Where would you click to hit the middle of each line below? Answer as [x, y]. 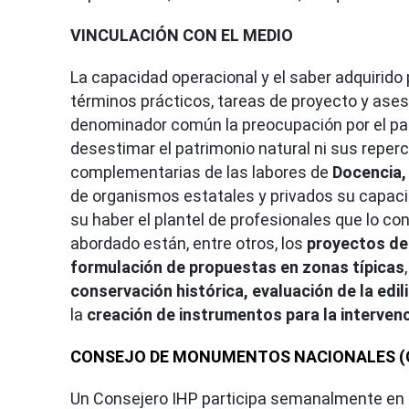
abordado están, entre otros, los [189, 243]
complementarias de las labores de [201, 172]
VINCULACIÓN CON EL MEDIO [182, 35]
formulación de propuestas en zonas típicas [237, 267]
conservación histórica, [159, 290]
